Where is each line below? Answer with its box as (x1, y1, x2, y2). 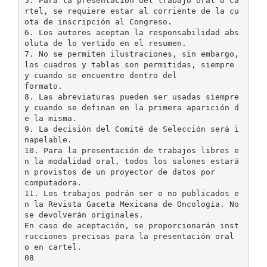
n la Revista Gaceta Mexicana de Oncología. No (24, 199, 239, 209)
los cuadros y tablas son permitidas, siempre (24, 60, 234, 69)
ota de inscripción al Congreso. (24, 17, 172, 26)
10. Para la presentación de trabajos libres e (24, 145, 239, 155)
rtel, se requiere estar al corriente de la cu (24, 6, 239, 15)
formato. (24, 81, 63, 91)
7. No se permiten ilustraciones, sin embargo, (24, 49, 239, 58)
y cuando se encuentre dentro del (24, 70, 177, 80)
